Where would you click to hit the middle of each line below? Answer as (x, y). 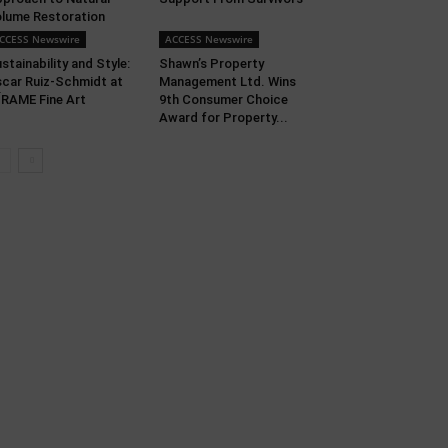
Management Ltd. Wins (227, 81)
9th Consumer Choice (223, 99)
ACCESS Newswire (208, 39)
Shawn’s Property (211, 63)
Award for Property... (223, 117)
